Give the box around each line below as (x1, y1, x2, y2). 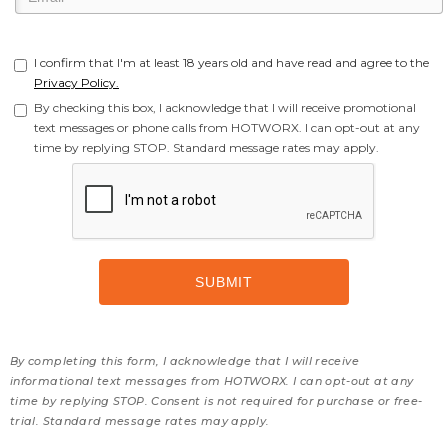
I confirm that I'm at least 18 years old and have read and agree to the (34, 55, 429, 70)
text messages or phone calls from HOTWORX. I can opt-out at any (34, 120, 420, 135)
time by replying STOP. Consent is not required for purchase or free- (10, 394, 423, 408)
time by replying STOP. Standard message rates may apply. (34, 140, 379, 155)
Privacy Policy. (34, 75, 119, 90)
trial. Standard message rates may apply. (10, 414, 270, 428)
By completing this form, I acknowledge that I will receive (10, 354, 359, 368)
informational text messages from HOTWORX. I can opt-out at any (10, 374, 414, 388)
